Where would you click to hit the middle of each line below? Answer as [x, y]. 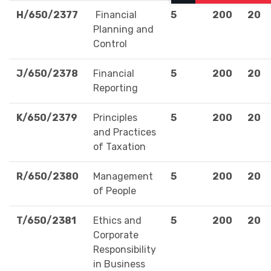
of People [115, 191]
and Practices [125, 132]
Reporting [116, 88]
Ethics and [117, 221]
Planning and [123, 30]
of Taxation [119, 147]
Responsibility [125, 250]
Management [123, 177]
